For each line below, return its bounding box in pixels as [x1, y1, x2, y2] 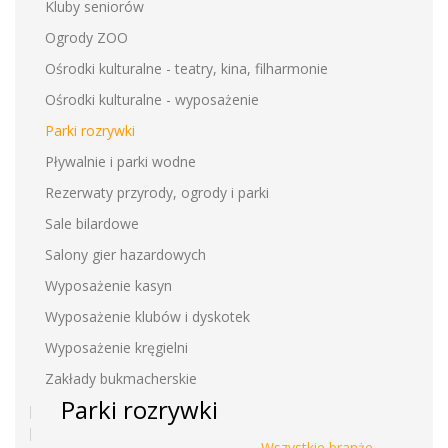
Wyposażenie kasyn [45, 276, 172, 295]
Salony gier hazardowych [45, 245, 206, 264]
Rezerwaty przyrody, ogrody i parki [45, 183, 269, 202]
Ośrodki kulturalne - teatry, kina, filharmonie [45, 59, 328, 78]
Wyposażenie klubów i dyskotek [45, 307, 250, 326]
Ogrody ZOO [45, 28, 128, 47]
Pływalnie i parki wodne [45, 152, 196, 171]
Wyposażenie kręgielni [45, 338, 188, 357]
